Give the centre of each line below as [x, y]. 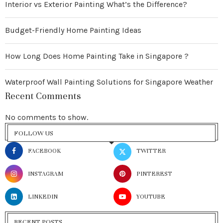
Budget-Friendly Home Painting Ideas [73, 30]
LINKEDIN [43, 197]
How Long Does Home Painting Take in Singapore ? [97, 56]
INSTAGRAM [46, 174]
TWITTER [151, 151]
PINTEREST [155, 174]
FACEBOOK [44, 151]
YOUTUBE [151, 197]
